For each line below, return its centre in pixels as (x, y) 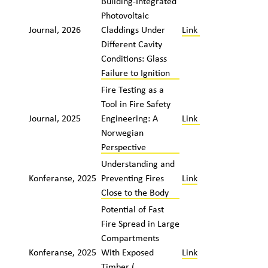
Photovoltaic (125, 15)
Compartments (130, 237)
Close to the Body (135, 192)
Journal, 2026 (54, 29)
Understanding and (138, 163)
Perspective (123, 147)
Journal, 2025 (54, 118)
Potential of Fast (132, 209)
